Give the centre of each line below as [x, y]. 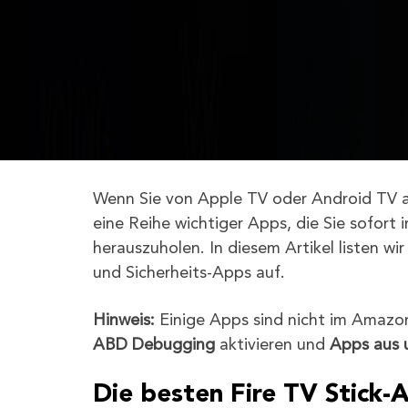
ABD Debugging [154, 345]
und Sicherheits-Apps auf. [189, 273]
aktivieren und [272, 345]
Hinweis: [124, 321]
